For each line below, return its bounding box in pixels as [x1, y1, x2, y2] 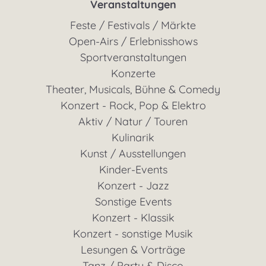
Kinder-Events [99, 162, 167, 176]
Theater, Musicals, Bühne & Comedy [46, 82, 220, 96]
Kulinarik [112, 130, 154, 144]
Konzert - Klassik [91, 210, 175, 224]
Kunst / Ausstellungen [80, 146, 186, 160]
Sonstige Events [94, 194, 172, 208]
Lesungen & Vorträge [81, 242, 185, 256]
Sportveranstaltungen [80, 50, 186, 64]
